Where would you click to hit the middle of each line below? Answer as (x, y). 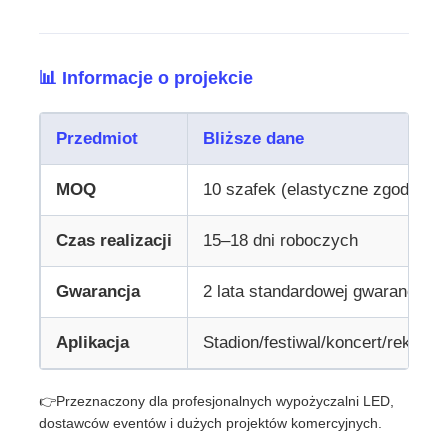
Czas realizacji (114, 240)
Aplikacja (93, 342)
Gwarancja (98, 291)
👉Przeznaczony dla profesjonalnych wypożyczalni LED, (217, 400)
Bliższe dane (254, 138)
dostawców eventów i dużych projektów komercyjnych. (211, 422)
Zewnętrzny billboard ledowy (141, 175)
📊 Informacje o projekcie (146, 77)
